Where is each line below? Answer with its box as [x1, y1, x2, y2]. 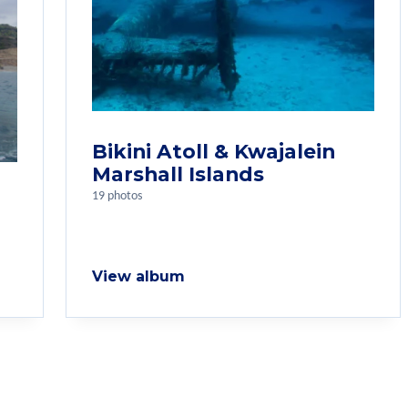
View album [92, 268, 185, 286]
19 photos [92, 190, 142, 203]
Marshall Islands [92, 162, 264, 187]
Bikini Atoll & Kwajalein [92, 139, 335, 164]
